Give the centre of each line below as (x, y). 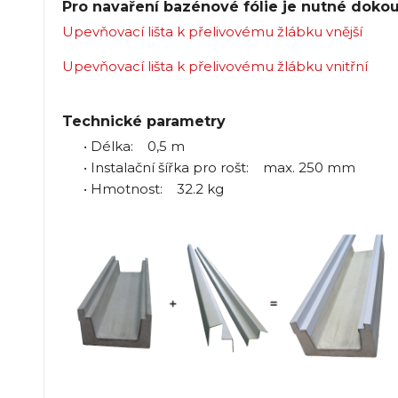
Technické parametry (143, 121)
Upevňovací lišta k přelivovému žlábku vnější (212, 31)
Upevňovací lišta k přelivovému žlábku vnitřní (215, 66)
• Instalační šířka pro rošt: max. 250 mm (208, 167)
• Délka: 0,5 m (123, 146)
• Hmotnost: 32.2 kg (143, 188)
